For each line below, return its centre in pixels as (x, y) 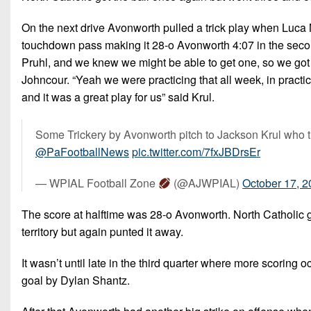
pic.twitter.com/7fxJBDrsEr (196, 152)
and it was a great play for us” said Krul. (118, 97)
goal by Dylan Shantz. (76, 280)
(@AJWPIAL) (207, 183)
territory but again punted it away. (102, 232)
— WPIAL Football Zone (97, 183)
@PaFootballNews (82, 152)
